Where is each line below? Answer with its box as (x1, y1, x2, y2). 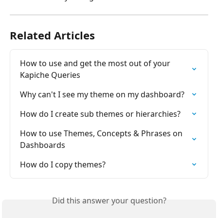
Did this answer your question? (52, 195, 166, 206)
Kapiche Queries (20, 70, 80, 81)
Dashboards (20, 140, 65, 151)
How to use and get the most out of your (20, 58, 172, 69)
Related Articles (10, 28, 95, 43)
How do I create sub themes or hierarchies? (20, 109, 181, 120)
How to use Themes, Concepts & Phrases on (20, 128, 184, 139)
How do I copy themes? (20, 159, 106, 170)
